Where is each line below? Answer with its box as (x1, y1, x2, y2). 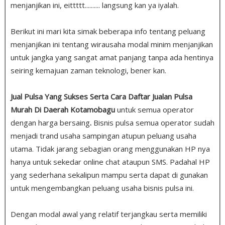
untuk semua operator (115, 104, 194, 115)
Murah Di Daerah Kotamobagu (11, 104, 115, 115)
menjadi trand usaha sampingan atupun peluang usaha (11, 130, 196, 141)
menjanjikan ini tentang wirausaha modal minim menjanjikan (11, 39, 213, 49)
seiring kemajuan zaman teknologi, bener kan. (11, 65, 166, 75)
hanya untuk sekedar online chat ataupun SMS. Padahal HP (11, 156, 210, 167)
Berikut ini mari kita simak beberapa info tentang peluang (11, 26, 205, 36)
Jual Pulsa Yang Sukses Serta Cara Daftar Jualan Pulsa (11, 91, 192, 101)
